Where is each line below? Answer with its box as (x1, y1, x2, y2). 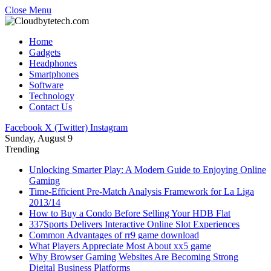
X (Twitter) (45, 122, 88, 132)
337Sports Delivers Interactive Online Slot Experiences (29, 219, 240, 229)
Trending (5, 144, 39, 154)
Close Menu (5, 5, 51, 15)
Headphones (29, 58, 77, 68)
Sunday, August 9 (5, 133, 73, 143)
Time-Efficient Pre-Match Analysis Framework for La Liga (29, 186, 254, 197)
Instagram (90, 122, 128, 132)
